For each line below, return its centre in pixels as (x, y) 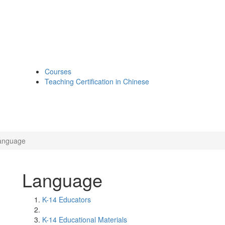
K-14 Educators (67, 199)
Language (62, 180)
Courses (58, 71)
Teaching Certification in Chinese (97, 81)
